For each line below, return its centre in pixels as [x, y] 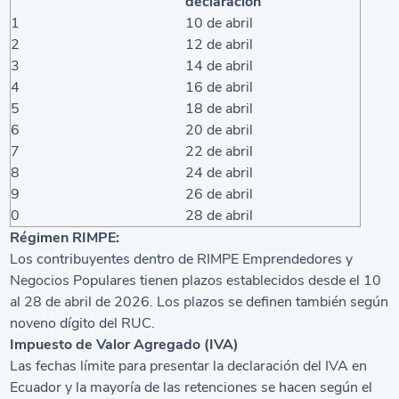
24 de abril [220, 172]
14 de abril [220, 65]
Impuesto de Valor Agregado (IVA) [125, 344]
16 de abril [220, 87]
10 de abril [220, 23]
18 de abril [220, 108]
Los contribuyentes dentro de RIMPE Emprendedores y [182, 259]
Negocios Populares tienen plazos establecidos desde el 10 [196, 280]
